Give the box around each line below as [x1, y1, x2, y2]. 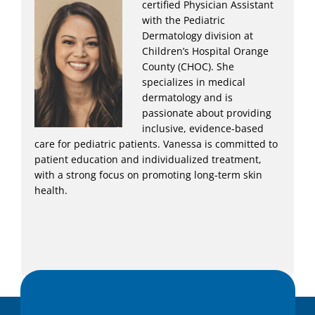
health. [34, 184, 68, 198]
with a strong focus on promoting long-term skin [34, 168, 263, 182]
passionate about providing [142, 106, 272, 120]
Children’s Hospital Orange [142, 44, 269, 58]
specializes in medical [142, 75, 246, 89]
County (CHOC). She [142, 60, 235, 74]
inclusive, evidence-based [142, 122, 264, 136]
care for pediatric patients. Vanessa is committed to [34, 137, 278, 151]
